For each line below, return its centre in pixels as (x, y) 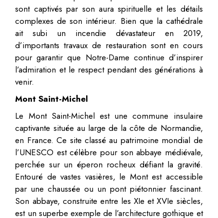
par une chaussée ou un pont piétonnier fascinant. (109, 189)
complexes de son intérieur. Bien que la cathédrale (109, 21)
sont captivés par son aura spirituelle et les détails (109, 9)
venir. (25, 82)
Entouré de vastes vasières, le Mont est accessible (109, 176)
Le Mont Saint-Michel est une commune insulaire (109, 116)
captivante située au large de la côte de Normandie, (109, 128)
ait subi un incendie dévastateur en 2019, (109, 33)
